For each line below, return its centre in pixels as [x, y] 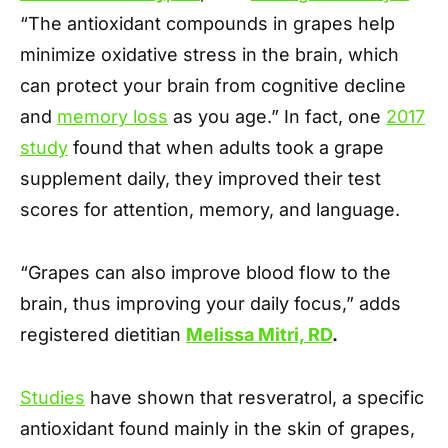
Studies [52, 398]
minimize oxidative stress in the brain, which [209, 55]
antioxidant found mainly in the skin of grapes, [217, 429]
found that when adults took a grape [226, 148]
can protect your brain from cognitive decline [213, 86]
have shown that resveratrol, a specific [254, 398]
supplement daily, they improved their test [200, 179]
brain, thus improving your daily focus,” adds [210, 304]
